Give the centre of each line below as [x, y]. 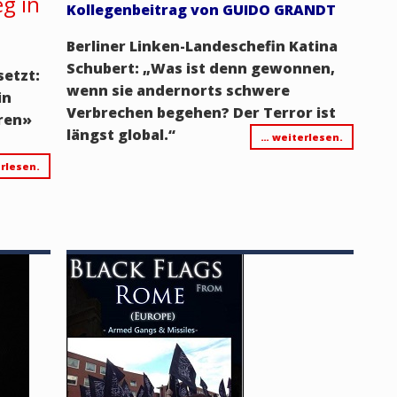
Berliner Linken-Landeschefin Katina [202, 46]
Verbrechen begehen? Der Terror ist [201, 112]
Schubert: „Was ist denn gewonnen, [200, 68]
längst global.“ [121, 134]
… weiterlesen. [301, 136]
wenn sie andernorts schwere [178, 90]
